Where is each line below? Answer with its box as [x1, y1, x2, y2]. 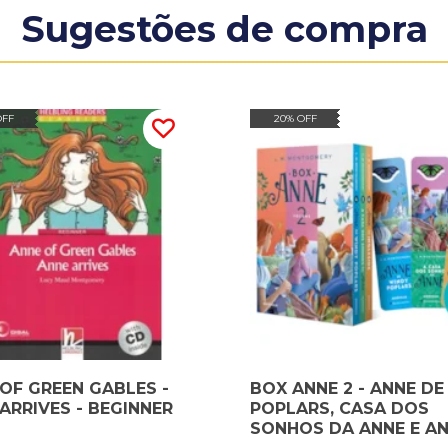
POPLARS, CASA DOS [250, 398, 429, 418]
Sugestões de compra [20, 7, 428, 51]
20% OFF [273, 112, 317, 125]
